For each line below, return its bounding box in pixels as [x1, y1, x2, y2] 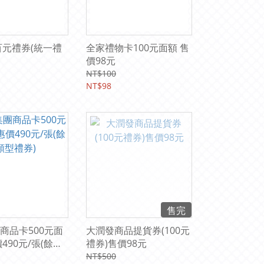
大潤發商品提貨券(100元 [86, 224, 190, 237]
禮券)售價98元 [86, 237, 147, 250]
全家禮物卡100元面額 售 [86, 41, 189, 54]
